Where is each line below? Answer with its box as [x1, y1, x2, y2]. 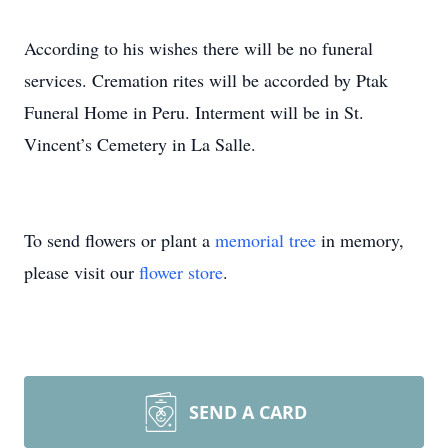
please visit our [24, 260, 139, 284]
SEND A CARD [189, 400, 307, 424]
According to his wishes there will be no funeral [24, 36, 373, 60]
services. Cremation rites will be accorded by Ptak [24, 68, 388, 92]
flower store [139, 260, 223, 284]
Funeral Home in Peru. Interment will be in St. [24, 100, 364, 124]
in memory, [316, 228, 404, 252]
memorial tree [215, 228, 316, 252]
